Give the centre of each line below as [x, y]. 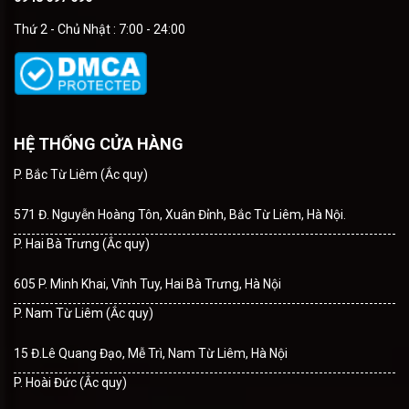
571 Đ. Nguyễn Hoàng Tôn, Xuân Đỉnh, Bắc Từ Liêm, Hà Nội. [180, 215]
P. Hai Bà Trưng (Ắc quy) [82, 244]
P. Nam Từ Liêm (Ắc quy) [84, 314]
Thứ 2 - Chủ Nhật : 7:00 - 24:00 [100, 30]
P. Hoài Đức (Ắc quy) [70, 383]
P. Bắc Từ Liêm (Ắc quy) [81, 175]
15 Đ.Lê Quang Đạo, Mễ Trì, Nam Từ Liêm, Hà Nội [151, 354]
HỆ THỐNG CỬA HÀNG [99, 144]
